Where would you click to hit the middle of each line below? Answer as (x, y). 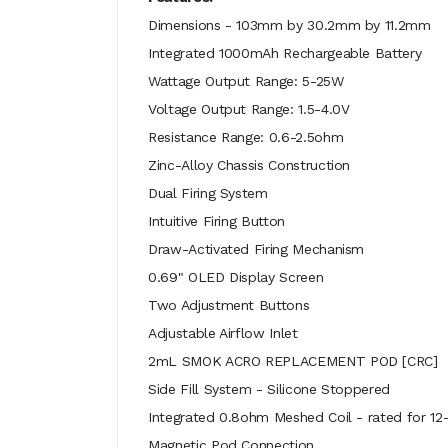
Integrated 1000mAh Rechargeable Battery (285, 53)
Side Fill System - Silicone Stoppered (269, 389)
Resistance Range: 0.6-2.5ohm (246, 137)
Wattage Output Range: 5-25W (246, 81)
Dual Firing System (208, 193)
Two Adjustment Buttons (229, 305)
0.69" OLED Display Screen (236, 277)
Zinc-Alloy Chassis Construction (249, 165)
